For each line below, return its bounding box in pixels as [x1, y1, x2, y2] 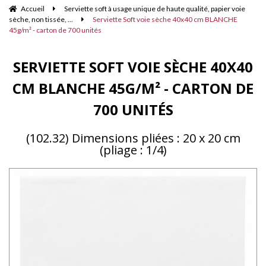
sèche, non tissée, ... [9, 14, 73, 24]
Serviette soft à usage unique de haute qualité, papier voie [64, 4, 245, 13]
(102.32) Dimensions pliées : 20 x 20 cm [26, 129, 240, 146]
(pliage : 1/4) [99, 141, 167, 158]
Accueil [21, 4, 45, 13]
